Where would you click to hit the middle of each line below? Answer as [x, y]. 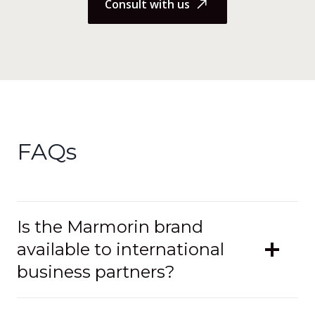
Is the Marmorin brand [110, 226]
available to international [121, 249]
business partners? [96, 271]
